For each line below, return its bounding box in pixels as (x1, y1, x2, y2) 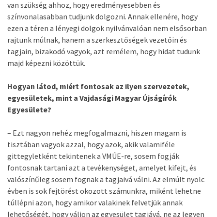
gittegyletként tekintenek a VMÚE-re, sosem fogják (7, 151, 179, 161)
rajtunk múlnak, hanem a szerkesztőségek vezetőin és (7, 35, 187, 45)
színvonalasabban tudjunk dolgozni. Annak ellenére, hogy (7, 12, 198, 21)
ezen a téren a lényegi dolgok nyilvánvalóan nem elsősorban (7, 23, 207, 33)
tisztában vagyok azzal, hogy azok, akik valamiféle (7, 139, 175, 149)
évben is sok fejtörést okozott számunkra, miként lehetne (7, 186, 201, 196)
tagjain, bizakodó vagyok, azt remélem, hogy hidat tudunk (7, 46, 200, 56)
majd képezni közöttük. (7, 58, 85, 68)
